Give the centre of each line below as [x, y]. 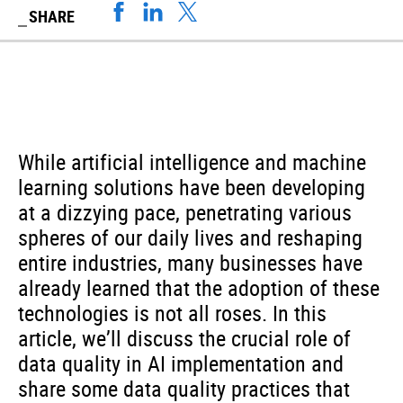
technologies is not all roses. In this [172, 313]
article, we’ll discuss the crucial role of [184, 338]
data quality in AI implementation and [181, 363]
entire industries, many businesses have [190, 263]
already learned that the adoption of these [199, 288]
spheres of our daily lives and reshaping [190, 237]
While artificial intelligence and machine [192, 162]
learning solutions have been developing [192, 187]
